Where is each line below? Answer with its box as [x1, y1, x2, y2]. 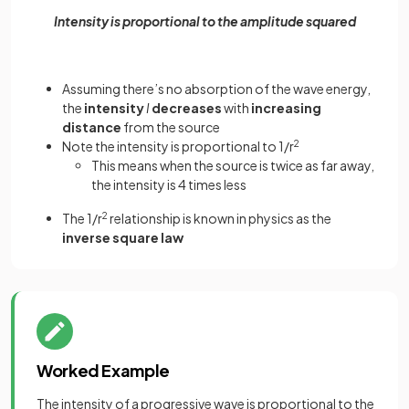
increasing [251, 100, 321, 117]
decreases [152, 100, 222, 117]
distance [62, 119, 121, 136]
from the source [121, 119, 220, 136]
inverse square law [62, 229, 184, 246]
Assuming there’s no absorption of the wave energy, [62, 80, 371, 98]
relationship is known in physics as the [108, 210, 331, 227]
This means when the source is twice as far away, [91, 157, 374, 174]
